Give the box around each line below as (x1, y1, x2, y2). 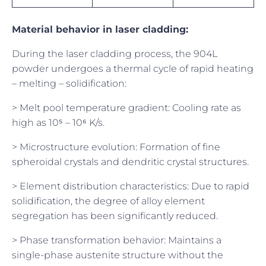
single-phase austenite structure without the (12, 249, 223, 261)
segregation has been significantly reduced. (12, 210, 218, 221)
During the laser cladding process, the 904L (12, 47, 217, 59)
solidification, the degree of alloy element (12, 195, 205, 207)
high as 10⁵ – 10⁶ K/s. (12, 116, 104, 128)
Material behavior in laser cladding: (12, 23, 188, 35)
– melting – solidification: (12, 77, 126, 89)
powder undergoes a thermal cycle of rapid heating (12, 62, 254, 74)
